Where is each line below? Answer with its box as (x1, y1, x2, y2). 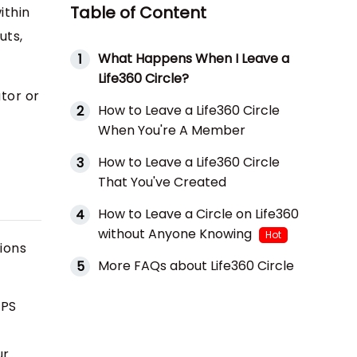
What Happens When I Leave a (98, 49, 289, 69)
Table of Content (70, 2, 206, 25)
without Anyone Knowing (98, 225, 255, 244)
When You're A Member (98, 121, 245, 140)
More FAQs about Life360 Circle (98, 257, 294, 276)
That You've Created (98, 173, 226, 192)
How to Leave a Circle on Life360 (98, 205, 299, 224)
